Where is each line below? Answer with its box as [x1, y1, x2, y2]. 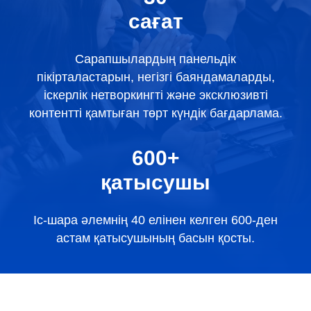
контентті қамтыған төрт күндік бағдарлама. [28, 106, 283, 120]
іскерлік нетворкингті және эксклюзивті [43, 87, 268, 102]
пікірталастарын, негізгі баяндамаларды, [36, 69, 275, 84]
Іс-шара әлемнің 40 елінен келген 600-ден [33, 212, 278, 227]
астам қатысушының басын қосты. [56, 230, 255, 245]
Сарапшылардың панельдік [75, 51, 236, 66]
